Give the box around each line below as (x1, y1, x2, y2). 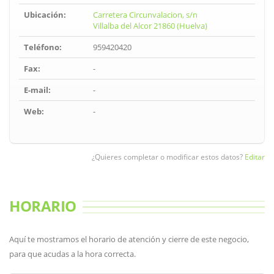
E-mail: (24, 84, 51, 95)
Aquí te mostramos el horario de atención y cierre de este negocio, (9, 234, 249, 245)
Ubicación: (24, 9, 66, 20)
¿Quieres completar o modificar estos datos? (92, 152, 245, 162)
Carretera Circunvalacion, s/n (93, 9, 198, 20)
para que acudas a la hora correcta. (9, 248, 136, 259)
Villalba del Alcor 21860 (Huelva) (93, 20, 207, 31)
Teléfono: (24, 42, 62, 53)
